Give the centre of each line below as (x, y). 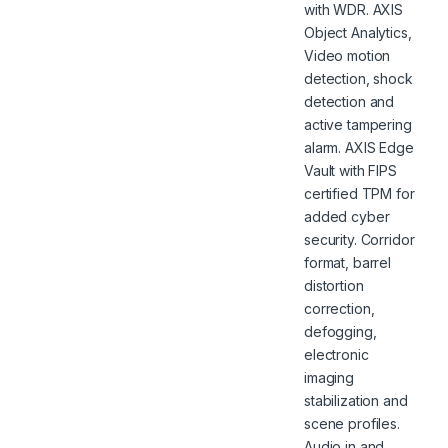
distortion (334, 285)
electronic (336, 354)
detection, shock (358, 78)
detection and (349, 101)
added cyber (347, 216)
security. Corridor (359, 239)
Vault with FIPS (350, 170)
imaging (329, 377)
